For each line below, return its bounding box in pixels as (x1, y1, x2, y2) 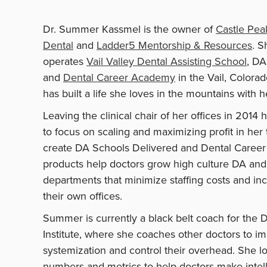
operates (43, 53, 86, 69)
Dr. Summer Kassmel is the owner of (43, 21, 216, 37)
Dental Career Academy (63, 69, 175, 85)
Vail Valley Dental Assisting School (86, 53, 247, 69)
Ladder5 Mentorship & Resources (97, 37, 252, 53)
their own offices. (43, 188, 122, 204)
